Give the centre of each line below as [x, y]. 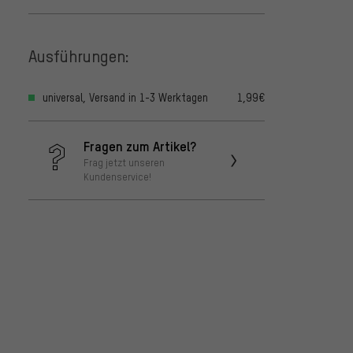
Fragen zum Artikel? [140, 146]
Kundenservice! [117, 177]
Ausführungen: [79, 55]
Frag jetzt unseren [124, 163]
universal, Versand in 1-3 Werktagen [125, 98]
